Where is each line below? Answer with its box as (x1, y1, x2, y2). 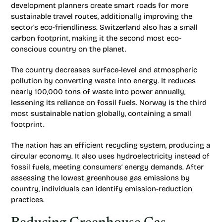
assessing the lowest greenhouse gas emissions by (11, 173, 190, 182)
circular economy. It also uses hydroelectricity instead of (11, 152, 210, 161)
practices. (11, 195, 45, 204)
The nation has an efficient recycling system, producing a (11, 141, 210, 150)
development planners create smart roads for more (11, 1, 188, 10)
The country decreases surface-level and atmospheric (11, 65, 197, 74)
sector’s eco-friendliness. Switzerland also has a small (11, 23, 198, 32)
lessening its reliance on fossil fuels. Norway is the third (11, 98, 207, 107)
